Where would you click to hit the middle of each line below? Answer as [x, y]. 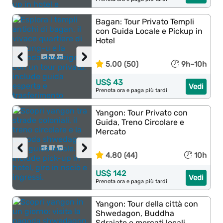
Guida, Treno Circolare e [140, 122]
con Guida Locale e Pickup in [149, 31]
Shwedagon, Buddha [135, 213]
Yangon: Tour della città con [147, 204]
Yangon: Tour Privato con [142, 113]
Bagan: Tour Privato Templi [145, 22]
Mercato [111, 132]
